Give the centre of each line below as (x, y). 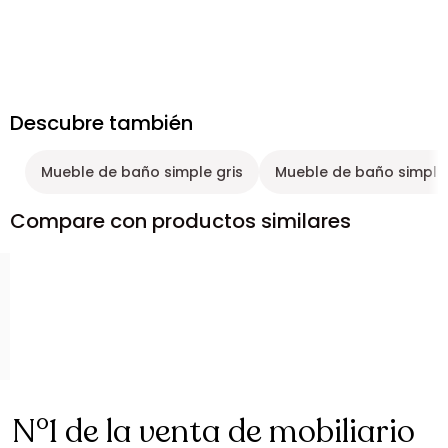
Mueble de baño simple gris (142, 172)
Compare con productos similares (180, 221)
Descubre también (101, 123)
